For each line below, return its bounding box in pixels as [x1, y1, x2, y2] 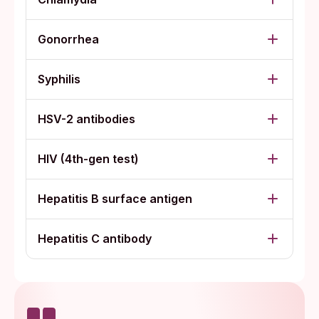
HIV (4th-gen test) [38, 151, 139, 166]
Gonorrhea [38, 31, 99, 46]
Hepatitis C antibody [38, 231, 152, 246]
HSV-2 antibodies [38, 111, 135, 126]
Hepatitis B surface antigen [38, 191, 192, 206]
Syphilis [38, 71, 80, 86]
